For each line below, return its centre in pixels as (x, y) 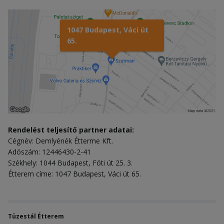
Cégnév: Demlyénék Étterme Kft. (60, 141)
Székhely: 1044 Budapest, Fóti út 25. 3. (70, 163)
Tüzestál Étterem (36, 216)
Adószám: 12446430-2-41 (49, 152)
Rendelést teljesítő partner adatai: (71, 130)
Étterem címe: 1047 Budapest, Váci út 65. (74, 174)
